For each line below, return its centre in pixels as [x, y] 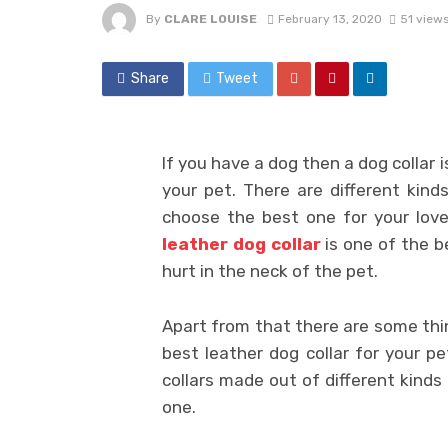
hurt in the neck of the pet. [270, 270]
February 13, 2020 [329, 18]
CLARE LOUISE [210, 18]
